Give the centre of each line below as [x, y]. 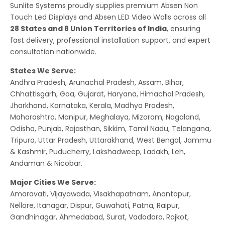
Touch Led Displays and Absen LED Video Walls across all [108, 17]
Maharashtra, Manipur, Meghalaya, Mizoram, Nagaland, [105, 117]
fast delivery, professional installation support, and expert [110, 40]
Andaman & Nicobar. [46, 163]
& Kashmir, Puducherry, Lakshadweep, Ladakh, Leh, [98, 151]
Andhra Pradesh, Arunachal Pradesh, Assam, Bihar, [97, 82]
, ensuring [184, 28]
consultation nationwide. [53, 51]
